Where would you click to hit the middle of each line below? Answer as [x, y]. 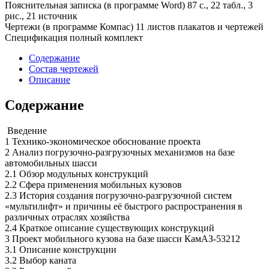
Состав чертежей [64, 68]
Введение [26, 130]
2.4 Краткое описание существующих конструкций [110, 228]
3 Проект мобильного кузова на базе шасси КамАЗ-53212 [122, 238]
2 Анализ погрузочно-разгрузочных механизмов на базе [120, 152]
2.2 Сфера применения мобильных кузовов [93, 184]
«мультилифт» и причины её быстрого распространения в [124, 206]
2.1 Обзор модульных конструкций [77, 174]
